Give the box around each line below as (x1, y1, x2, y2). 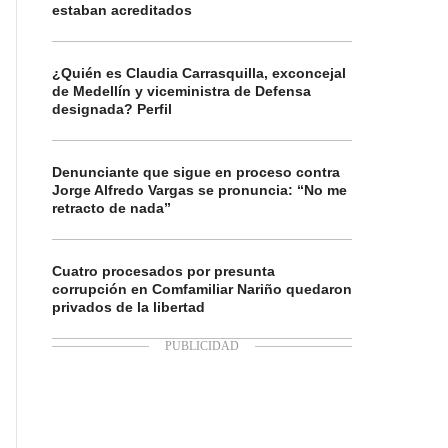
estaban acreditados (52, 2, 192, 18)
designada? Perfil (52, 101, 172, 117)
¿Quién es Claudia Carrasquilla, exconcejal (52, 65, 346, 81)
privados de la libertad (52, 299, 205, 315)
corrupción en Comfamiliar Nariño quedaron (52, 281, 352, 297)
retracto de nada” (52, 200, 171, 216)
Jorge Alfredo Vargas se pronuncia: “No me (52, 182, 347, 198)
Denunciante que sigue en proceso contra (52, 164, 340, 180)
